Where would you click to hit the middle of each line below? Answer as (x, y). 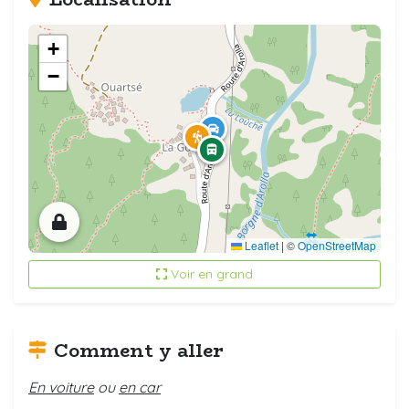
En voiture (61, 387)
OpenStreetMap (337, 245)
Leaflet (260, 245)
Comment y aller (139, 350)
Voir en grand (212, 273)
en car (140, 387)
